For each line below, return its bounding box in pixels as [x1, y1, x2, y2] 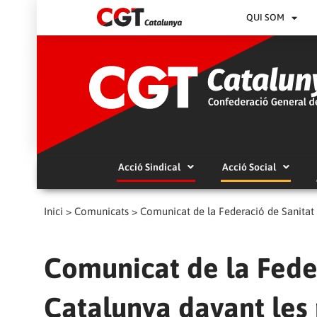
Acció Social [221, 161, 276, 173]
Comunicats [74, 204, 129, 217]
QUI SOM [246, 12, 285, 23]
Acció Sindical [117, 161, 180, 173]
